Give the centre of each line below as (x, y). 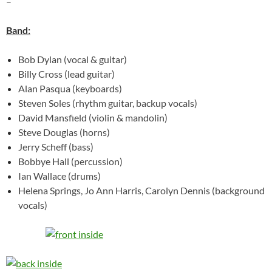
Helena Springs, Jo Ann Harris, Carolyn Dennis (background (141, 191)
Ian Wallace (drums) (59, 176)
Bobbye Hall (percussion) (70, 161)
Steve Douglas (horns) (64, 132)
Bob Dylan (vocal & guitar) (73, 59)
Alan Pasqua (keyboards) (70, 89)
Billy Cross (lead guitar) (66, 74)
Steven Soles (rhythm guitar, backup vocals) (108, 103)
